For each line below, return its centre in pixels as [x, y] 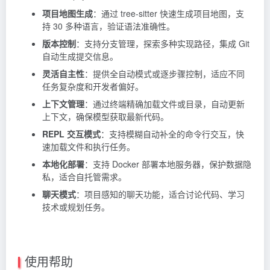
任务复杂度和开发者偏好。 [93, 86]
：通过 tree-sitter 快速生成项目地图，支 [168, 13]
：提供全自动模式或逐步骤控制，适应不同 [165, 73]
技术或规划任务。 [76, 206]
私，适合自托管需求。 [84, 176]
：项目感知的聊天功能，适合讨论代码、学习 [160, 194]
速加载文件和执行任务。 [89, 146]
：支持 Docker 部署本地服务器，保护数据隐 [168, 164]
